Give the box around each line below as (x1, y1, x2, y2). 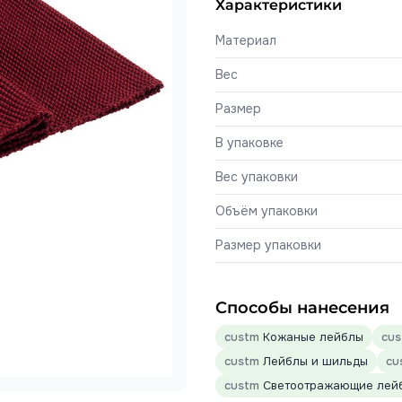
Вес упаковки (215, 169, 298, 185)
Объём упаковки (215, 203, 318, 219)
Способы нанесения (215, 298, 389, 318)
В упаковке (215, 135, 284, 151)
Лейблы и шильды (259, 354, 368, 369)
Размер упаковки (215, 237, 321, 253)
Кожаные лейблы (259, 329, 363, 345)
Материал (215, 32, 276, 48)
